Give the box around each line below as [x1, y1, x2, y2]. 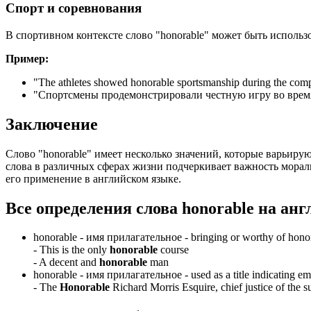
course [158, 244, 189, 256]
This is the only [40, 244, 110, 256]
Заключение [6, 115, 98, 133]
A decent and [39, 256, 99, 269]
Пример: [6, 52, 49, 65]
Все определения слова [6, 199, 182, 217]
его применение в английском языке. [6, 172, 181, 185]
